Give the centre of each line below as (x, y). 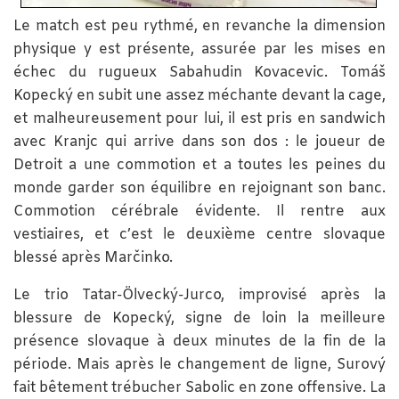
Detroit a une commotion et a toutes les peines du (199, 166)
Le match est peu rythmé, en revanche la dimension (199, 27)
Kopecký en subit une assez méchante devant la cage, (199, 96)
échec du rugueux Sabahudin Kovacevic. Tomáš (199, 73)
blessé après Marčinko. (93, 258)
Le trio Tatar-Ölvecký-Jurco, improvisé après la (199, 296)
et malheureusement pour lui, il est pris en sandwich (199, 119)
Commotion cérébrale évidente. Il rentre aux (199, 212)
